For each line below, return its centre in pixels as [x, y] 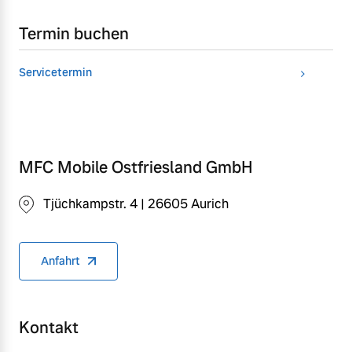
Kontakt [49, 328]
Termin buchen [74, 33]
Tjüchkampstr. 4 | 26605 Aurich [136, 203]
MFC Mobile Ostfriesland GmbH [136, 167]
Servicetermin [55, 72]
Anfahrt [60, 261]
